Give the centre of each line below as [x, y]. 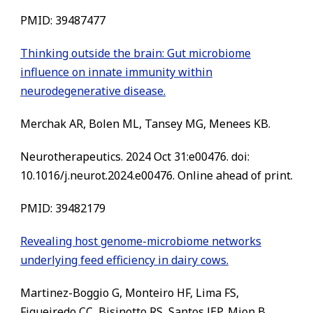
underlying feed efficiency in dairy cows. [124, 260]
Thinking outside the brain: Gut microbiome [136, 53]
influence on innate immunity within [116, 72]
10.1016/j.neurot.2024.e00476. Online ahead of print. [156, 175]
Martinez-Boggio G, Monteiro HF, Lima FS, [130, 293]
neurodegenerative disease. [93, 91]
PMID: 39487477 [63, 20]
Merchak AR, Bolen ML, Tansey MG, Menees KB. [145, 124]
